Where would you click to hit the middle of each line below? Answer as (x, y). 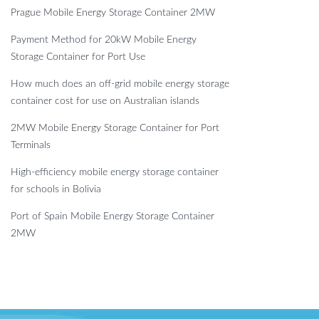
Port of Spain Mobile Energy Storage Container (113, 216)
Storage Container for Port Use (78, 57)
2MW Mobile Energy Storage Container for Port (115, 128)
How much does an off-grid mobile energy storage (120, 84)
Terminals (31, 145)
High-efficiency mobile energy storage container (115, 172)
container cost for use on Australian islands (105, 101)
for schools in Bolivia (56, 189)
